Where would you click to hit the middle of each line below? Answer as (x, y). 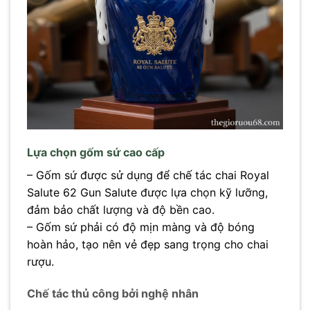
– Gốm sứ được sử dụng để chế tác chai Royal (148, 175)
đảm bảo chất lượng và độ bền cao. (121, 209)
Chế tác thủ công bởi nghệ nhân (113, 293)
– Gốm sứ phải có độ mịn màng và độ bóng (141, 227)
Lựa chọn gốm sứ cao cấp (96, 152)
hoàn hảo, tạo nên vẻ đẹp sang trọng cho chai (148, 244)
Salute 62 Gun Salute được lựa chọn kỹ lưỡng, (147, 192)
